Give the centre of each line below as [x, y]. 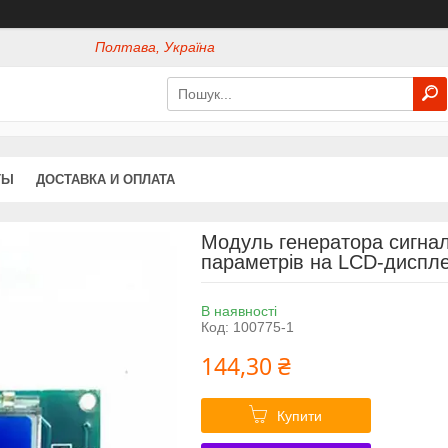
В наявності [238, 310]
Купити [300, 415]
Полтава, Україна [155, 47]
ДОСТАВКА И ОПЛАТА [105, 179]
